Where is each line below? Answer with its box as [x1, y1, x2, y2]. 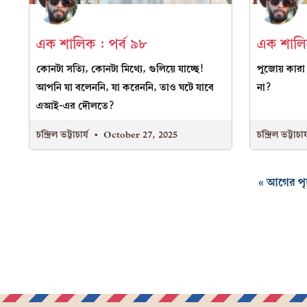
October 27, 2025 [101, 127, 177, 143]
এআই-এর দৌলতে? [36, 98, 115, 114]
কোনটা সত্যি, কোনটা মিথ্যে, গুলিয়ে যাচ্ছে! [36, 61, 204, 77]
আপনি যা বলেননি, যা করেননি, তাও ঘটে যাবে [36, 79, 214, 96]
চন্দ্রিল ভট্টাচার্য [36, 127, 91, 143]
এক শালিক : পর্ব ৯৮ [36, 33, 147, 56]
